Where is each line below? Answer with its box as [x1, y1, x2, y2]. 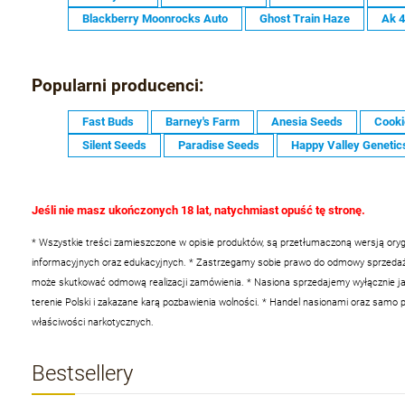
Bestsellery [32, 361, 133, 387]
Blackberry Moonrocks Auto [82, 11, 228, 25]
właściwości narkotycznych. [32, 316, 154, 329]
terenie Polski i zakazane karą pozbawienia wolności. [32, 297, 262, 309]
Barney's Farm [165, 115, 240, 129]
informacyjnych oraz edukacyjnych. [32, 257, 189, 269]
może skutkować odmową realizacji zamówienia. [32, 277, 247, 289]
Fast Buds [82, 115, 134, 129]
